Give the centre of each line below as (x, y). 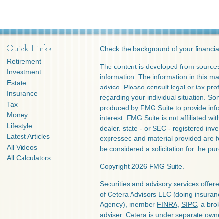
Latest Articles (28, 136)
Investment (24, 72)
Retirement (24, 61)
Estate (17, 83)
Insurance (22, 93)
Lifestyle (20, 126)
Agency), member (128, 204)
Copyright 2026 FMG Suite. (142, 166)
